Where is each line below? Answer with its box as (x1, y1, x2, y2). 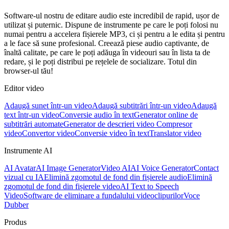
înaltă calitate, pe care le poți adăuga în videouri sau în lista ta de (4, 48, 210, 57)
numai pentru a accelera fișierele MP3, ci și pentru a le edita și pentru (4, 30, 225, 39)
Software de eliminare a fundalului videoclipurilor (24, 191, 184, 200)
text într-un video (4, 110, 59, 120)
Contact (194, 164, 219, 173)
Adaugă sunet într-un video (4, 101, 92, 110)
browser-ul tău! (4, 66, 53, 76)
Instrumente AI (4, 146, 52, 155)
